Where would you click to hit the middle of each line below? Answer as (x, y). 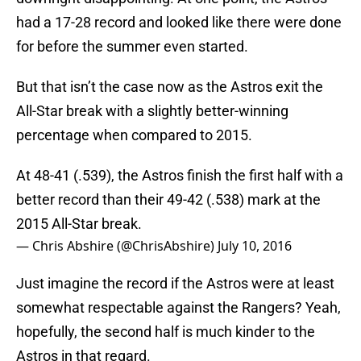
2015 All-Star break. (79, 224)
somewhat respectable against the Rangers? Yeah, (178, 308)
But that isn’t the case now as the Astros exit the (170, 87)
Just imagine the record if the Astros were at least (175, 284)
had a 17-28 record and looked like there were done (179, 23)
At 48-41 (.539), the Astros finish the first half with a (180, 176)
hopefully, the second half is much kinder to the (166, 332)
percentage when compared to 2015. (134, 135)
